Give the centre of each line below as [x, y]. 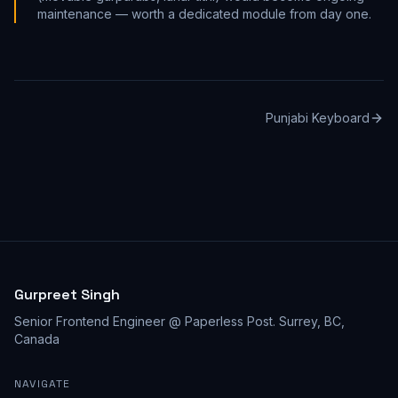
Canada [37, 339]
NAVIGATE [43, 384]
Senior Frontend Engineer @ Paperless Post [143, 322]
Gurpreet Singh [67, 295]
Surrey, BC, [312, 322]
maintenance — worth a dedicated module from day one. [204, 14]
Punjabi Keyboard [318, 118]
